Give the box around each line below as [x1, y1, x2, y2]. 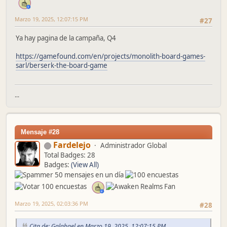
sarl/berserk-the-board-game [16, 60, 107, 70]
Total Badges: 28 [44, 150, 95, 160]
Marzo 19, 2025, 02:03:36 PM [15, 200, 88, 208]
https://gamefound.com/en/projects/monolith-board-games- [16, 51, 205, 61]
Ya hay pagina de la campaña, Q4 [16, 33, 116, 43]
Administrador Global [100, 141, 167, 150]
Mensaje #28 [21, 128, 59, 136]
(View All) [71, 160, 99, 170]
